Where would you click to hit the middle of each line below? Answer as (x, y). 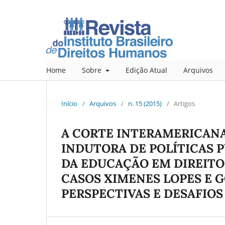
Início (69, 103)
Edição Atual (146, 70)
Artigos (184, 103)
